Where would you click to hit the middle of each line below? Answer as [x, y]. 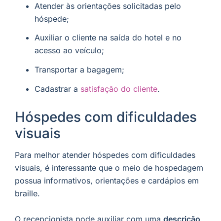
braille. [27, 194]
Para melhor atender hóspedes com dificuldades [105, 155]
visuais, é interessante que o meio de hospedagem [109, 168]
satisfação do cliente [119, 89]
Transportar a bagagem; [79, 70]
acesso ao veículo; [69, 51]
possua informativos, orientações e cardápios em [107, 181]
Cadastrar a [57, 89]
